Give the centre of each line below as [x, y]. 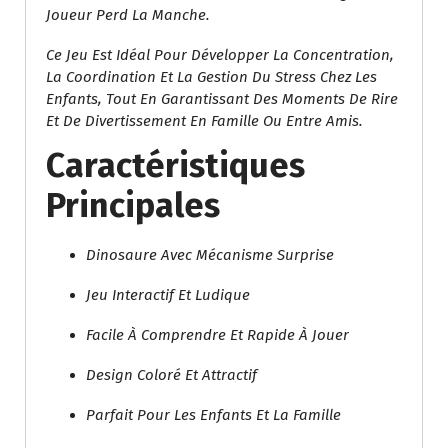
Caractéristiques [175, 166]
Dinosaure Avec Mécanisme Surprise [210, 255]
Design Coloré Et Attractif [171, 375]
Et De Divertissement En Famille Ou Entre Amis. [204, 121]
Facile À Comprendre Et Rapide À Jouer [217, 335]
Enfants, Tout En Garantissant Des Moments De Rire [222, 99]
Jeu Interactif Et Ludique [168, 295]
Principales [133, 206]
